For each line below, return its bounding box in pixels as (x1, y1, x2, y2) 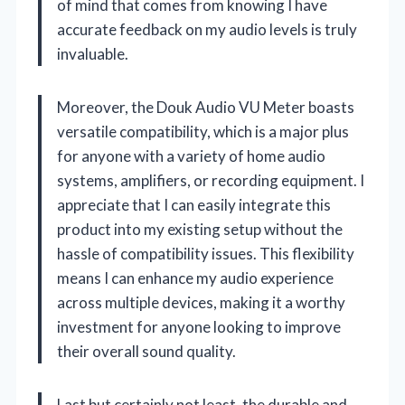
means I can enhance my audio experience (57, 268, 334, 287)
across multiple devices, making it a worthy (57, 292, 345, 312)
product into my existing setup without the (57, 219, 343, 239)
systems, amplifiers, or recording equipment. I (57, 170, 364, 190)
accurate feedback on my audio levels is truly (57, 19, 357, 39)
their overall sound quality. (57, 341, 236, 361)
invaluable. (57, 43, 128, 63)
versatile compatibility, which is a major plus (57, 121, 349, 141)
